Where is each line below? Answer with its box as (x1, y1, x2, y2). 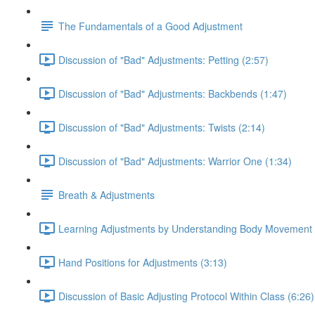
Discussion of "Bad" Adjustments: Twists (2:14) (58, 120, 265, 134)
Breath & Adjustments (58, 187, 155, 202)
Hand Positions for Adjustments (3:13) (58, 255, 227, 269)
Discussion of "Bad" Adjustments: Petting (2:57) (58, 52, 269, 67)
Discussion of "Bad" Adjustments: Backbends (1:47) (58, 86, 287, 101)
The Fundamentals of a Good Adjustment (58, 18, 243, 33)
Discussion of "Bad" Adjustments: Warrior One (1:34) (58, 153, 292, 168)
